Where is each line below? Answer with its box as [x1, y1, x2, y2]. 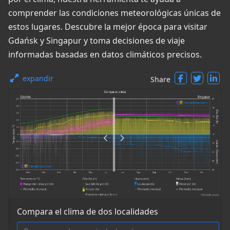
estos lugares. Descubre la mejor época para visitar [8, 21, 207, 32]
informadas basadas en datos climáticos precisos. [8, 49, 202, 60]
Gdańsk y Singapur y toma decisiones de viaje [8, 35, 185, 46]
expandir [23, 73, 53, 83]
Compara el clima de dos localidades [17, 206, 158, 218]
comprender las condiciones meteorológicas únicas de [8, 7, 221, 18]
